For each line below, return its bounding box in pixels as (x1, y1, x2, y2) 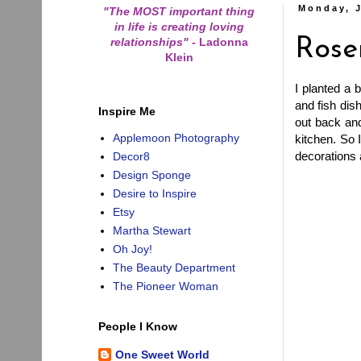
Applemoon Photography (112, 131, 239, 145)
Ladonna (195, 35, 248, 48)
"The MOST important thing (103, 4, 255, 18)
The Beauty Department (112, 261, 235, 275)
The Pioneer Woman (112, 280, 218, 293)
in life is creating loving (114, 19, 244, 33)
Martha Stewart (112, 224, 191, 238)
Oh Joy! (112, 243, 152, 256)
